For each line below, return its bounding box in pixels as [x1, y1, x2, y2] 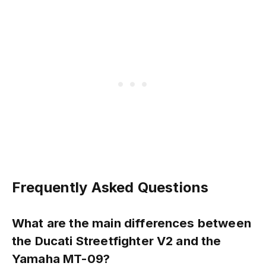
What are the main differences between [12, 215, 251, 230]
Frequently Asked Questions [12, 179, 209, 197]
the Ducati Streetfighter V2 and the [12, 233, 221, 248]
